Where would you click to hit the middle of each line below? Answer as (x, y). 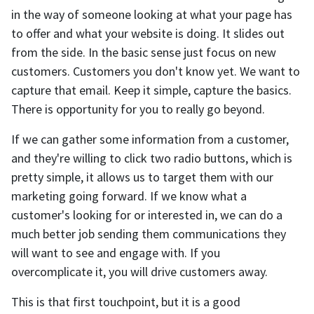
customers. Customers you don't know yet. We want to (156, 71)
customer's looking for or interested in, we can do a (147, 215)
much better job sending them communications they (149, 234)
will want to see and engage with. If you (116, 253)
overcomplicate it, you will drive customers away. (139, 272)
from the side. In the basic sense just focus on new (144, 53)
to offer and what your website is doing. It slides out (148, 34)
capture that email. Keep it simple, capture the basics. (151, 90)
